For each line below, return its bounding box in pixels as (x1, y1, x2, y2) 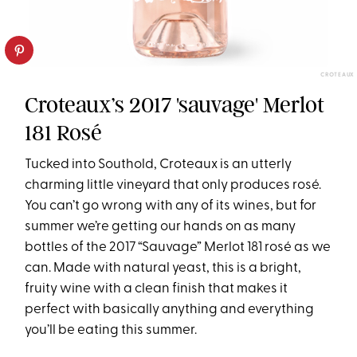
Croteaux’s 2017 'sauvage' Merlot (25, 92, 325, 119)
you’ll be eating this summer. (25, 324, 198, 338)
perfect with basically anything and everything (25, 303, 315, 317)
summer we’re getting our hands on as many (25, 220, 296, 234)
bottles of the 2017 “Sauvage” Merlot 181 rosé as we (25, 241, 331, 255)
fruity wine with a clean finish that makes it (25, 282, 288, 296)
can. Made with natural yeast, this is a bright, (25, 261, 302, 276)
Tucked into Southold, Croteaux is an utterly (25, 158, 292, 172)
